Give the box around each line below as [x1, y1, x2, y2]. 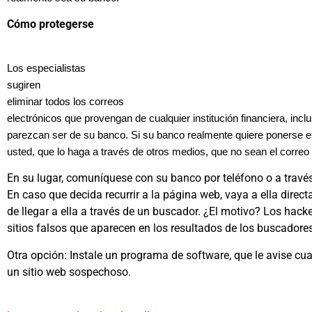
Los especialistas [7, 62, 86, 74]
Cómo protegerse [7, 17, 94, 31]
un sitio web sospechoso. [7, 265, 131, 279]
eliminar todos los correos [7, 95, 124, 107]
